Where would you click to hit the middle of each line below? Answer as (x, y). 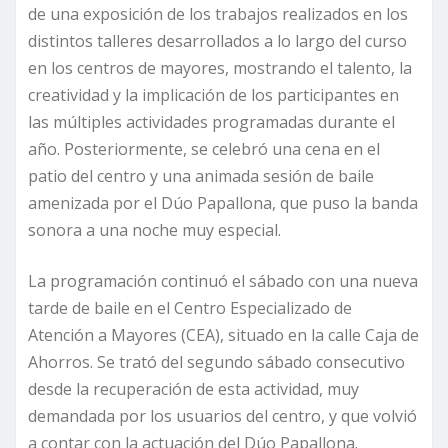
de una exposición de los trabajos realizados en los (218, 14)
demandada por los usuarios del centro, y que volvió (222, 416)
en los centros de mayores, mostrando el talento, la (220, 68)
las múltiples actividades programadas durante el (211, 122)
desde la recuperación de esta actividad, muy (193, 389)
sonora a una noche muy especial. (154, 230)
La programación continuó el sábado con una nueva (223, 281)
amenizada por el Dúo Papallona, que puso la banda (223, 203)
